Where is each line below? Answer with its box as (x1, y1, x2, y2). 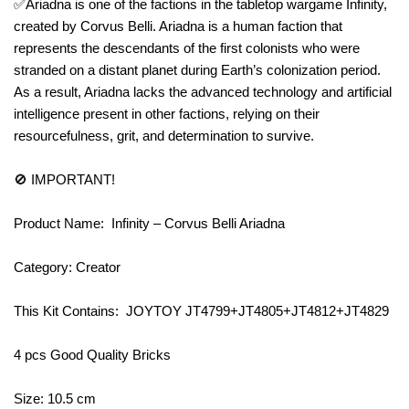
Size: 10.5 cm (14, 390, 96, 406)
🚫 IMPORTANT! (14, 171, 119, 187)
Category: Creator (14, 258, 124, 275)
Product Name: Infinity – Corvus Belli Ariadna (14, 215, 285, 231)
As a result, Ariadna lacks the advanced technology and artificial (14, 83, 392, 100)
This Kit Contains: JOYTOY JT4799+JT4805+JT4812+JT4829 (14, 302, 389, 319)
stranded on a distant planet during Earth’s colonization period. (14, 61, 381, 78)
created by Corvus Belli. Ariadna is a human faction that (14, 17, 342, 34)
